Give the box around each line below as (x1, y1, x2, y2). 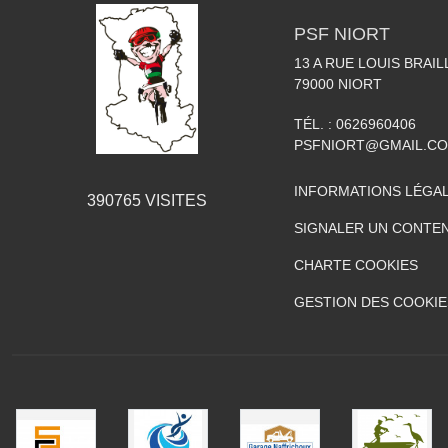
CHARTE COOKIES (294, 256, 418, 273)
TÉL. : (294, 115, 336, 132)
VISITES (141, 191, 207, 209)
